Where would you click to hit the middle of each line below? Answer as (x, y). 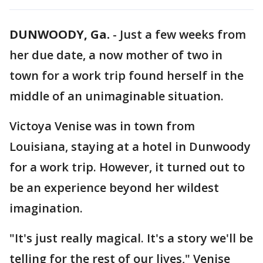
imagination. (46, 208)
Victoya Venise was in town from (102, 126)
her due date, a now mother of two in (116, 55)
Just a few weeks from (183, 34)
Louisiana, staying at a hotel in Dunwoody (130, 146)
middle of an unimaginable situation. (117, 96)
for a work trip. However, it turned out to (127, 167)
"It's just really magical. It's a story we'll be (131, 238)
